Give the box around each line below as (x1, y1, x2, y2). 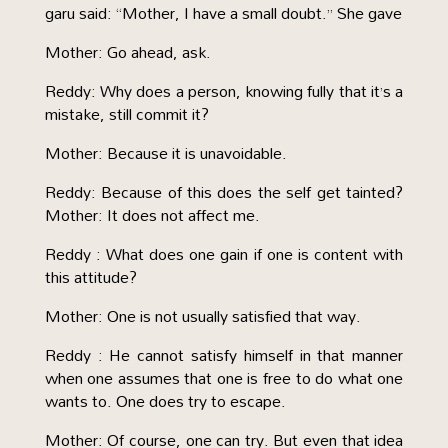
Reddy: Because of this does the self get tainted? (44, 176, 404, 208)
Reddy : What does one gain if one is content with (44, 238, 404, 270)
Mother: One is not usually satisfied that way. (44, 300, 361, 332)
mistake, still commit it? (44, 98, 209, 130)
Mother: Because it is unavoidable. (44, 137, 287, 169)
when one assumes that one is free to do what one (44, 362, 404, 394)
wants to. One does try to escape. (44, 385, 286, 417)
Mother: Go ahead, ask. (44, 36, 211, 68)
